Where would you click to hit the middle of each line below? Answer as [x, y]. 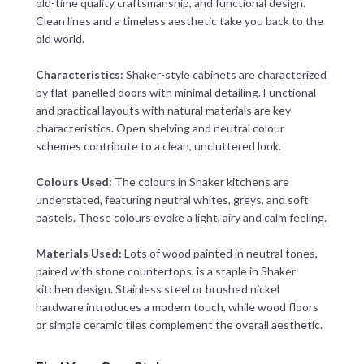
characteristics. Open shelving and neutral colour [160, 128]
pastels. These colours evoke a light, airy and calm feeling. [181, 217]
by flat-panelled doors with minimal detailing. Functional [175, 92]
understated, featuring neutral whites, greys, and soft [172, 199]
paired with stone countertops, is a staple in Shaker [165, 271]
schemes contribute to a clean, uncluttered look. [158, 145]
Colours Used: [74, 181]
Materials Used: [78, 253]
